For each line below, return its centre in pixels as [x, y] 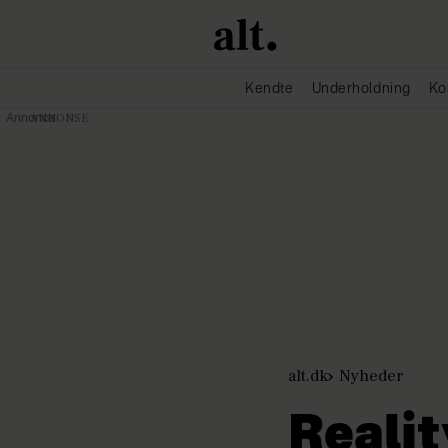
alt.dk [308, 375]
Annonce [30, 119]
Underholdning [361, 89]
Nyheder [371, 375]
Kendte [269, 89]
